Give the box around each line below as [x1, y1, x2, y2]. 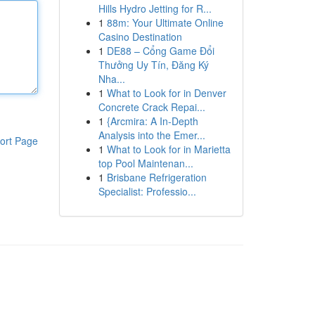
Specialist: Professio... [98, 184, 196, 198]
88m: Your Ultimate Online [106, 15, 224, 30]
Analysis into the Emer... [98, 128, 205, 142]
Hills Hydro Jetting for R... [98, 1, 212, 15]
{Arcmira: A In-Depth [106, 114, 198, 128]
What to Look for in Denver [106, 86, 226, 100]
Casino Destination [98, 30, 182, 44]
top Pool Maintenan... [98, 156, 193, 170]
